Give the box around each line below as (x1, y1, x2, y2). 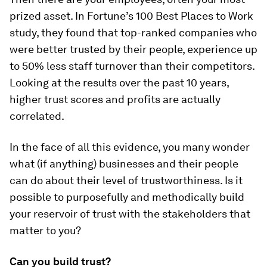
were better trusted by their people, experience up (10, 43, 257, 56)
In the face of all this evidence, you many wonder (10, 141, 250, 154)
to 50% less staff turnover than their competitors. (10, 60, 254, 73)
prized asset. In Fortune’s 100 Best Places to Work (10, 10, 253, 23)
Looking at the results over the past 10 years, (10, 76, 229, 89)
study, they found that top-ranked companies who (10, 26, 257, 39)
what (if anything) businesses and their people (10, 157, 238, 170)
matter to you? (10, 224, 81, 237)
